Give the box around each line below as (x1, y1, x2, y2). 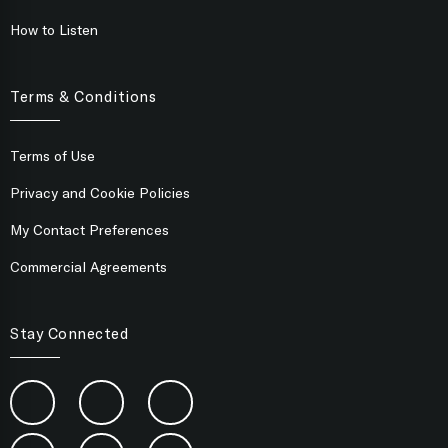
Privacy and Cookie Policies (10, 184, 190, 202)
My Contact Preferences (10, 221, 169, 239)
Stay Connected (10, 324, 129, 343)
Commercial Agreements (10, 258, 167, 276)
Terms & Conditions (10, 87, 156, 106)
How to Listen (10, 21, 98, 39)
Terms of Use (10, 147, 95, 165)
